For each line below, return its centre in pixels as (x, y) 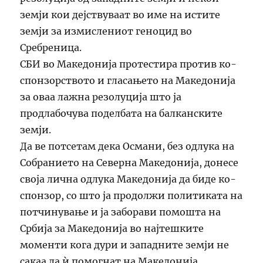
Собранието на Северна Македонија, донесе (129, 163)
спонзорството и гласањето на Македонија (128, 81)
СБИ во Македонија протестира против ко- (129, 64)
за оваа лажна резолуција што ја (101, 97)
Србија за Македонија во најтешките (112, 229)
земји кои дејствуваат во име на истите (120, 15)
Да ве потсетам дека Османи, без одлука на (127, 146)
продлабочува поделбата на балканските (122, 114)
